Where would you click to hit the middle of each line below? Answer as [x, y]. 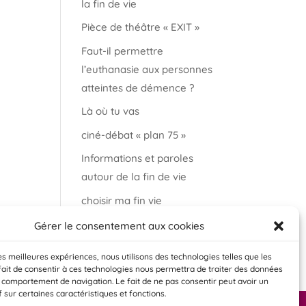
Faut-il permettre [123, 51]
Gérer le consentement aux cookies [120, 226]
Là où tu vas [111, 111]
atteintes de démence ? [138, 87]
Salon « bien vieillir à [130, 224]
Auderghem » [114, 242]
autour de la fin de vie [134, 177]
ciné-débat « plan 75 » [134, 135]
